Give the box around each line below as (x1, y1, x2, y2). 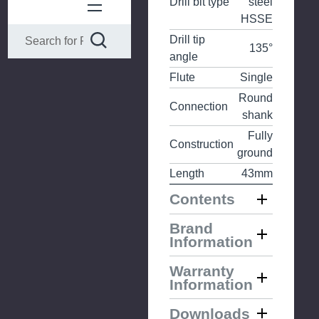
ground (237, 146, 273, 159)
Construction (169, 137, 234, 150)
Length (169, 167, 204, 179)
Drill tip (169, 33, 205, 46)
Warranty (169, 262, 234, 279)
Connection (169, 100, 228, 113)
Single (240, 70, 273, 83)
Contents (169, 191, 235, 208)
